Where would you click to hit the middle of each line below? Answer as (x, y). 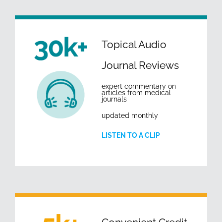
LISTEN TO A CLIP (131, 135)
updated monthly (130, 115)
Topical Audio (134, 44)
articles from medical (136, 92)
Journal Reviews (140, 65)
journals (114, 99)
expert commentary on (139, 86)
